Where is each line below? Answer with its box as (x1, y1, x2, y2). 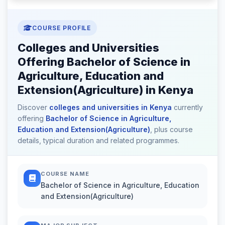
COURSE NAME (41, 170, 89, 177)
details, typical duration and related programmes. (18, 136, 179, 145)
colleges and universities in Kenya (49, 102, 172, 111)
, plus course (150, 125, 193, 134)
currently (172, 102, 203, 111)
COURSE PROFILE (32, 24, 91, 32)
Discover (18, 102, 49, 111)
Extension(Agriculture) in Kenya (18, 83, 193, 96)
